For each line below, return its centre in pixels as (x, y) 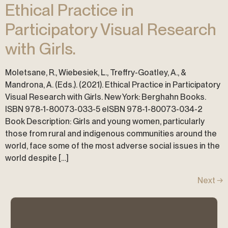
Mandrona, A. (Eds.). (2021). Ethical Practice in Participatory (113, 84)
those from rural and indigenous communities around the (111, 133)
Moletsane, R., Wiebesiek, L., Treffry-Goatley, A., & (95, 72)
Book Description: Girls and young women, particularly (105, 121)
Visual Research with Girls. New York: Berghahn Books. (106, 97)
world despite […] (37, 158)
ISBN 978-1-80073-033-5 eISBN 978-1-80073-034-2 (104, 109)
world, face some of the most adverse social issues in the (112, 146)
